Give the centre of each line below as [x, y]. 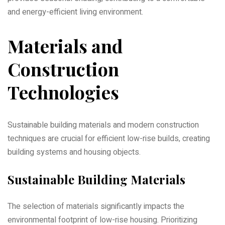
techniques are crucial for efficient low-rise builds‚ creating [109, 138]
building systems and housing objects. [74, 152]
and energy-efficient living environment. [75, 12]
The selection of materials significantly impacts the [96, 206]
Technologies [63, 92]
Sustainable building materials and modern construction [103, 125]
